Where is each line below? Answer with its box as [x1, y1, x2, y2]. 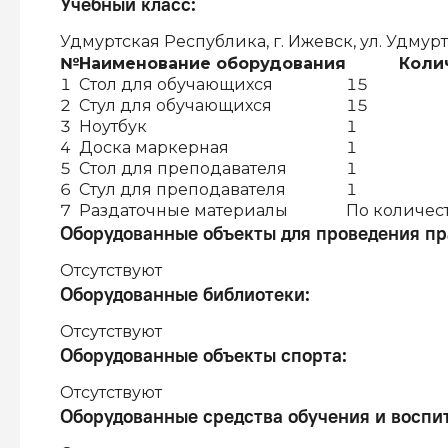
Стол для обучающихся [79, 75, 273, 94]
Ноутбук [79, 117, 147, 136]
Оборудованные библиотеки [60, 282, 305, 306]
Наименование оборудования [79, 54, 346, 73]
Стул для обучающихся [79, 96, 272, 115]
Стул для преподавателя [79, 180, 286, 199]
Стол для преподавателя [79, 159, 287, 178]
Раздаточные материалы [79, 201, 288, 220]
